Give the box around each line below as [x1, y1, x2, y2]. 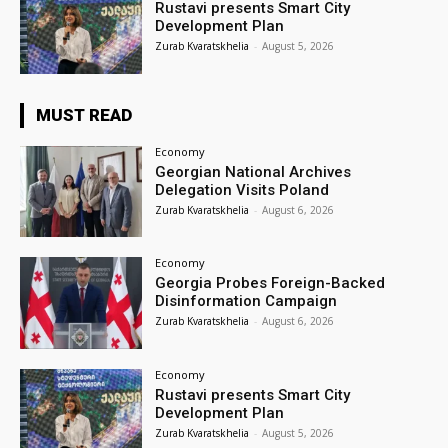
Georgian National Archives [155, 162, 352, 181]
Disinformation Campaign [155, 292, 338, 311]
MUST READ [36, 104, 132, 125]
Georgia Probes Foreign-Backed [155, 274, 386, 293]
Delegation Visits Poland [155, 180, 330, 199]
